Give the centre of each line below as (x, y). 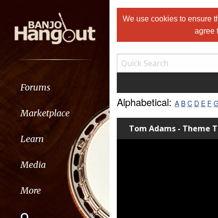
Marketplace (45, 113)
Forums (35, 87)
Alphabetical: (146, 102)
